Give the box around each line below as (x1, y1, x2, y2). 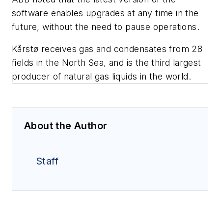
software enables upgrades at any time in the (12, 7, 199, 18)
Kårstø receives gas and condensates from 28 (12, 44, 203, 55)
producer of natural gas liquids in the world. (12, 71, 191, 82)
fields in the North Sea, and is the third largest (12, 57, 201, 68)
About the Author (24, 120, 108, 132)
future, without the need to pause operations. (12, 21, 199, 32)
